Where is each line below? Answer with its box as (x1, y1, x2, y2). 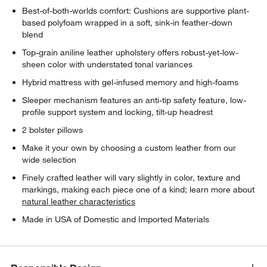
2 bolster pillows (22, 124, 83, 135)
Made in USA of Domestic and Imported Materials (22, 213, 210, 225)
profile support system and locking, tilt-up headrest (22, 106, 213, 117)
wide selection (22, 154, 77, 165)
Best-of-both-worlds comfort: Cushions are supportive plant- (22, 5, 250, 16)
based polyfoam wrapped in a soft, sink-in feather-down (22, 17, 233, 28)
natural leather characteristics (22, 195, 136, 207)
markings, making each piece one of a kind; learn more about (22, 184, 255, 195)
